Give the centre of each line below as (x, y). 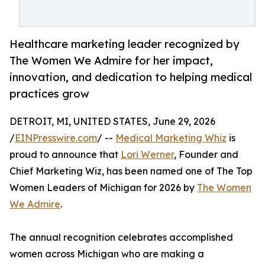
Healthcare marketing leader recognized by (125, 44)
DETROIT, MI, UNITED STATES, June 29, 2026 (112, 122)
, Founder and (206, 155)
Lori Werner (147, 155)
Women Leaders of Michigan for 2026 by (103, 188)
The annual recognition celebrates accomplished (121, 237)
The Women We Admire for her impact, (111, 61)
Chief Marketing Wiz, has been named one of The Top (131, 171)
